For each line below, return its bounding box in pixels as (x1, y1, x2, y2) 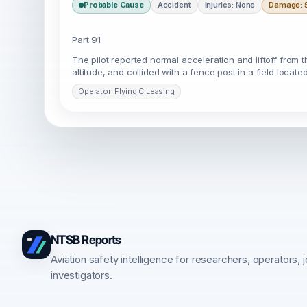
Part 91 (72, 34, 101, 45)
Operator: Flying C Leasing (78, 86, 175, 96)
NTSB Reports (51, 232, 121, 247)
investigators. (51, 269, 112, 282)
